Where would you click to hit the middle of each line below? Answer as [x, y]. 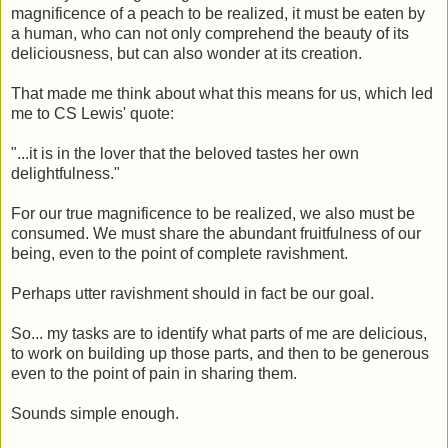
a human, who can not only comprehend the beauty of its [210, 33]
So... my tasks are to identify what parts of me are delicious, [219, 333]
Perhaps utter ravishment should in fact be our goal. [192, 293]
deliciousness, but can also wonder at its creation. [186, 53]
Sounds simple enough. [95, 413]
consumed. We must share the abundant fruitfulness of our [216, 233]
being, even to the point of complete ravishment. [179, 253]
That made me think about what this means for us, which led [222, 93]
